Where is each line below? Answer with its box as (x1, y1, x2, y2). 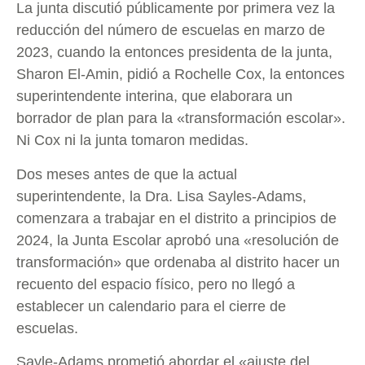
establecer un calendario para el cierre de (16, 297, 286, 314)
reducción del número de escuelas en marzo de (16, 22, 325, 39)
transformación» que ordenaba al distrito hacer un (16, 253, 340, 270)
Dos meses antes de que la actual (16, 165, 237, 182)
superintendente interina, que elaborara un (16, 88, 292, 105)
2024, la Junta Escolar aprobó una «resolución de (16, 231, 339, 248)
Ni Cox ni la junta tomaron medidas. (16, 132, 248, 149)
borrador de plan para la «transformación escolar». (16, 110, 345, 127)
